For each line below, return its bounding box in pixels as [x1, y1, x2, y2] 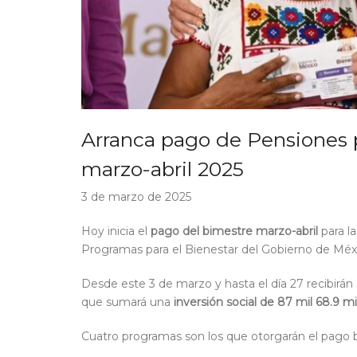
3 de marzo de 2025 [81, 190, 191, 205]
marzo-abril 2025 [81, 157, 244, 182]
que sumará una [81, 295, 174, 310]
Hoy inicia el [81, 224, 147, 239]
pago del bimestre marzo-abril [147, 224, 318, 239]
